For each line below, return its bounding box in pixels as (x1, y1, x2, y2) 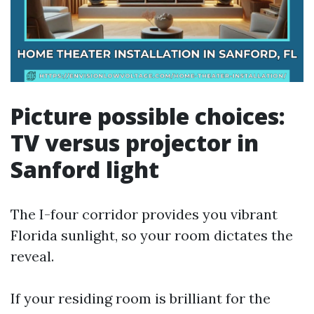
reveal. (11, 247, 54, 265)
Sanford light (11, 154, 159, 184)
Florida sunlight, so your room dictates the (11, 226, 293, 244)
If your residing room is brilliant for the (11, 289, 271, 307)
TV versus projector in (11, 128, 259, 158)
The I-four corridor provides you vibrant (11, 205, 278, 223)
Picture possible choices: (11, 101, 285, 131)
